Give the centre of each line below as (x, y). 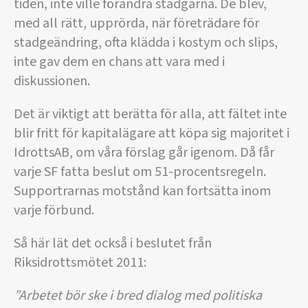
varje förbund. (54, 211)
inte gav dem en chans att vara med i (119, 62)
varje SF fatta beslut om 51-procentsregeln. (140, 172)
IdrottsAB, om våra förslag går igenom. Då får (144, 153)
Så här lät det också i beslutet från (113, 244)
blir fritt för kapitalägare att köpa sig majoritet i (152, 134)
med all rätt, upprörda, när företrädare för (136, 24)
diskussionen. (52, 81)
